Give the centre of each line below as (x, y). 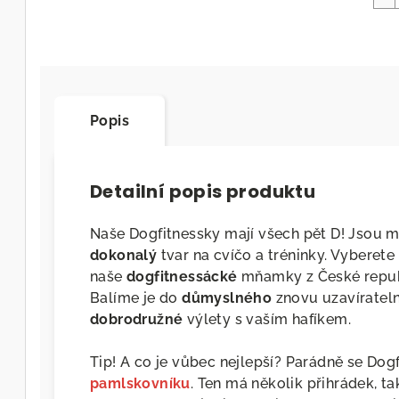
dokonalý (124, 256)
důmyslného (227, 298)
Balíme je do (136, 298)
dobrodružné (137, 320)
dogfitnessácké (182, 277)
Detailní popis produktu (203, 192)
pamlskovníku (140, 384)
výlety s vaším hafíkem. (267, 320)
